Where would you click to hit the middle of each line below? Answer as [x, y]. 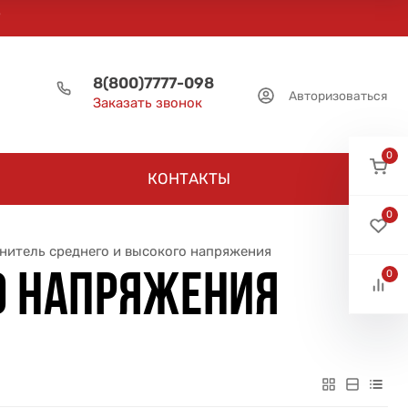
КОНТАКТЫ [189, 178]
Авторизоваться [338, 95]
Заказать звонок [147, 103]
